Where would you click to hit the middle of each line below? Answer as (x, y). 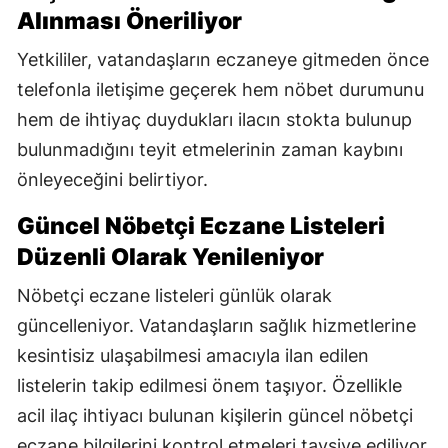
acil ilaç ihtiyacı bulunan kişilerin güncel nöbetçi (215, 415)
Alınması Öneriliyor (129, 20)
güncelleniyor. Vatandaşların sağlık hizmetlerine (216, 325)
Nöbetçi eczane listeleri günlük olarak (174, 295)
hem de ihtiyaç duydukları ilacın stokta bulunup (214, 119)
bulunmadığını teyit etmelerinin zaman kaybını (210, 149)
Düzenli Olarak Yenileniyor (170, 256)
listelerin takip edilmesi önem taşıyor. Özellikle (209, 385)
